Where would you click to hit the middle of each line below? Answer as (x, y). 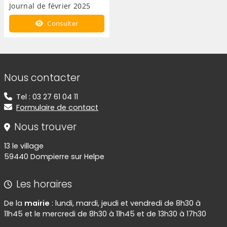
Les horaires (44, 184)
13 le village (24, 146)
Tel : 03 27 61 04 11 (47, 97)
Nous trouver (45, 127)
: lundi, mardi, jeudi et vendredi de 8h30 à (125, 203)
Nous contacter (42, 78)
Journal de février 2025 (50, 6)
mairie (37, 203)
